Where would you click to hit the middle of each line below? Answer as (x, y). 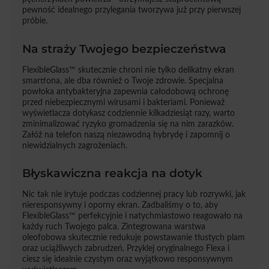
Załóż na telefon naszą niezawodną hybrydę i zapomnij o (126, 134)
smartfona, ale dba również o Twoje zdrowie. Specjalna (123, 80)
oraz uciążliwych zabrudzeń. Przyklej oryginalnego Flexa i (126, 248)
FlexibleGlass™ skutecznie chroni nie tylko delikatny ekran (128, 70)
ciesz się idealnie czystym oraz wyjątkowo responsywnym (128, 259)
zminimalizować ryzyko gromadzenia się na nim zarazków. (128, 124)
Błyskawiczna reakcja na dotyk (112, 173)
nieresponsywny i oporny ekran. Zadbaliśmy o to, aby (120, 205)
